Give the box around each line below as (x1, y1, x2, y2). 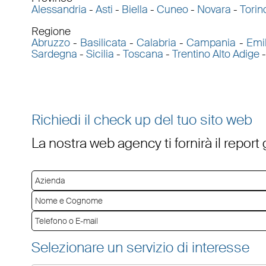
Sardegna (31, 47, 77, 62)
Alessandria (31, 2, 87, 17)
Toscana (122, 47, 163, 62)
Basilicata (80, 36, 126, 50)
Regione (31, 24, 71, 39)
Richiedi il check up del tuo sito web (31, 110, 252, 129)
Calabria (137, 36, 177, 50)
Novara (197, 2, 231, 17)
